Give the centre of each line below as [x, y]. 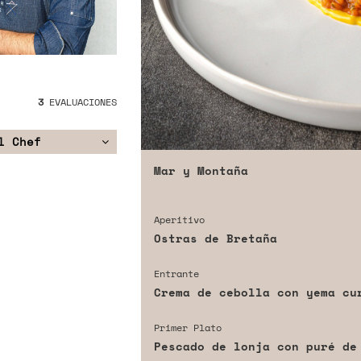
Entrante [176, 273]
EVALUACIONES [80, 102]
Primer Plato [187, 327]
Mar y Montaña [201, 170]
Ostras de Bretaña [215, 238]
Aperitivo [179, 219]
